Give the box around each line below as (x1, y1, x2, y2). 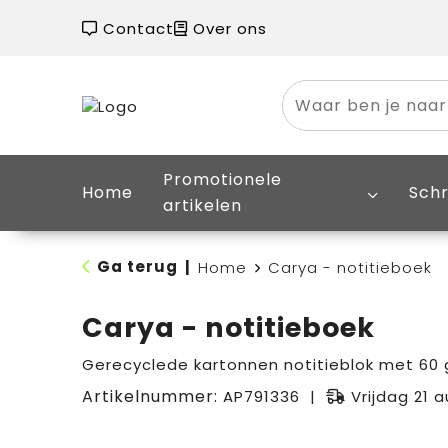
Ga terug (96, 256, 178, 277)
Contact (97, 17, 174, 39)
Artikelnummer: (81, 385, 223, 408)
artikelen (162, 194, 242, 217)
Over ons (187, 17, 267, 39)
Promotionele (162, 168, 282, 191)
